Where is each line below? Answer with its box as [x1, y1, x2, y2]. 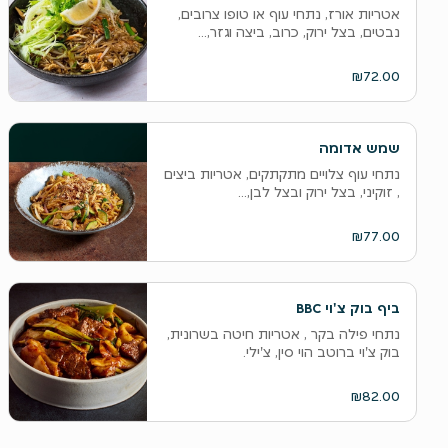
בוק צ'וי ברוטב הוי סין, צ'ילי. [242, 343, 400, 361]
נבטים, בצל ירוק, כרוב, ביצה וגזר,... [197, 23, 400, 41]
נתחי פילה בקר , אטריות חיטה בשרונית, [166, 325, 400, 343]
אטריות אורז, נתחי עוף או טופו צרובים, [177, 5, 400, 23]
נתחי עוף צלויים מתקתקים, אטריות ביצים [163, 165, 400, 183]
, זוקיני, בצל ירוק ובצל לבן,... [237, 183, 400, 201]
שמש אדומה [318, 139, 400, 157]
